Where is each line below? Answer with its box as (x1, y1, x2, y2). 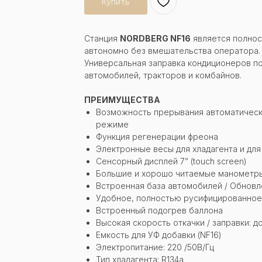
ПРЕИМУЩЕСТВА (84, 94, 160, 105)
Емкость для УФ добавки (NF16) (96, 229, 222, 240)
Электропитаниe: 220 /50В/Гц (96, 242, 214, 252)
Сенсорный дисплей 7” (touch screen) (96, 156, 247, 166)
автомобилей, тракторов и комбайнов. (84, 70, 242, 80)
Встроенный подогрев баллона (96, 205, 223, 215)
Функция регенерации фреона (96, 131, 218, 142)
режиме (96, 119, 129, 129)
